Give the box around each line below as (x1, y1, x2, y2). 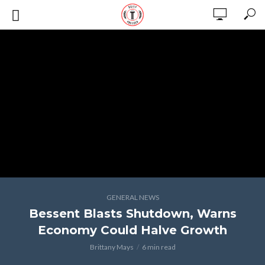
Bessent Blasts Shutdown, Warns (28, 206, 237, 221)
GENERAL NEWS (106, 193, 159, 202)
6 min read (141, 243, 176, 251)
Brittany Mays (89, 243, 134, 251)
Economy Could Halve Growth (38, 223, 227, 237)
